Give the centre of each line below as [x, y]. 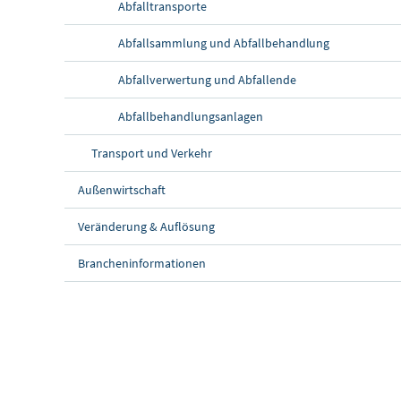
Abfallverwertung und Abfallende [207, 79]
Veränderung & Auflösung [146, 226]
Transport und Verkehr [152, 153]
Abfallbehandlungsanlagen [191, 116]
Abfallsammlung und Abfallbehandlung [224, 43]
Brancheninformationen [142, 263]
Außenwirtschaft [122, 189]
